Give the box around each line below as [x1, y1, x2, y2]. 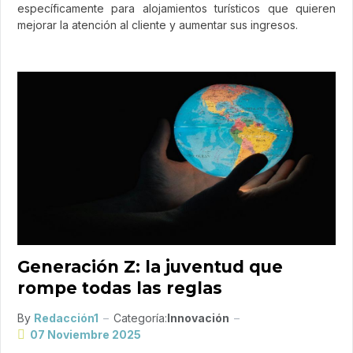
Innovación [167, 311, 229, 325]
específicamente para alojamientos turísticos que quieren [17, 2, 336, 16]
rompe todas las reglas [17, 278, 222, 299]
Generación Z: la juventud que [17, 257, 283, 277]
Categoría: [113, 311, 167, 325]
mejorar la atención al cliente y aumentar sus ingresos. [17, 18, 298, 32]
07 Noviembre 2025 [30, 328, 141, 342]
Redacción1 [34, 311, 98, 325]
